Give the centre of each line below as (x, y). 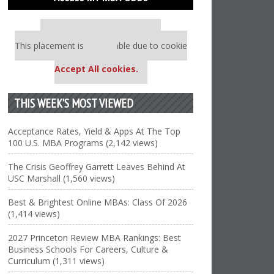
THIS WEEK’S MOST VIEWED (74, 103)
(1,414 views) (34, 214)
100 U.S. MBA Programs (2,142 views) (83, 143)
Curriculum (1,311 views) (57, 261)
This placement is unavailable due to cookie (101, 46)
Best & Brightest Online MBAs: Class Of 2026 (98, 202)
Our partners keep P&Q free (106, 34)
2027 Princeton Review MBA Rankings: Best (95, 238)
